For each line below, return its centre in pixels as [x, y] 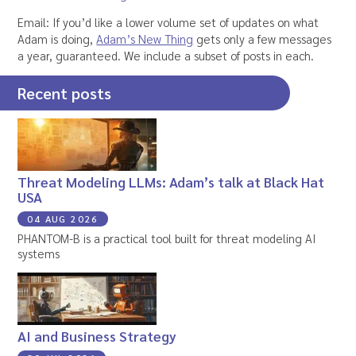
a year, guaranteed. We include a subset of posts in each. [166, 56]
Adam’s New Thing [145, 39]
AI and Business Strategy [97, 335]
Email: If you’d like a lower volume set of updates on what [168, 22]
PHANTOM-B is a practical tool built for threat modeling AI [167, 238]
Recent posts [65, 93]
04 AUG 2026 [63, 219]
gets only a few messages [263, 39]
